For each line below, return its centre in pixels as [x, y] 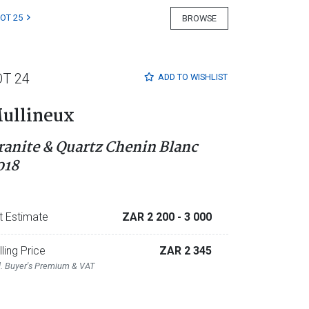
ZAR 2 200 [149, 217]
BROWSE [199, 18]
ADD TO [174, 77]
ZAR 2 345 [185, 251]
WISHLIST [209, 77]
